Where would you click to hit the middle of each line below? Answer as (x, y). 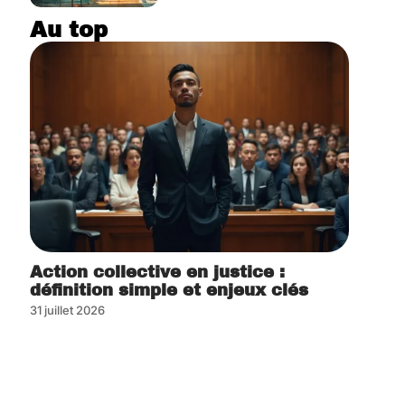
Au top (68, 29)
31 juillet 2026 (67, 311)
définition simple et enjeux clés (169, 291)
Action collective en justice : (157, 273)
